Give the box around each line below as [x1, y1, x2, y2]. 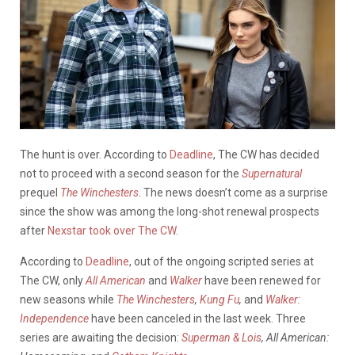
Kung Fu [200, 292, 239, 306]
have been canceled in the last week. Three [89, 311, 306, 325]
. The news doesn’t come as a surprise [139, 185, 328, 199]
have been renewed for [202, 273, 321, 287]
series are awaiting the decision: [20, 330, 181, 344]
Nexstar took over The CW [48, 223, 176, 237]
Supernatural [242, 166, 302, 180]
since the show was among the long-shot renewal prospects [20, 204, 319, 218]
